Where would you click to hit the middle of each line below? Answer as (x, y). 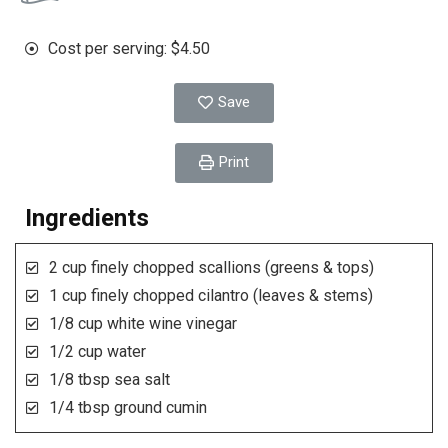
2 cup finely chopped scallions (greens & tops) (211, 268)
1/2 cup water (97, 352)
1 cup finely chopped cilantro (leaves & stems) (210, 296)
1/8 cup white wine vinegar (142, 324)
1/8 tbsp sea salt (109, 380)
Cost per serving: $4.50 (128, 49)
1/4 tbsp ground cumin (127, 408)
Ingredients (87, 218)
